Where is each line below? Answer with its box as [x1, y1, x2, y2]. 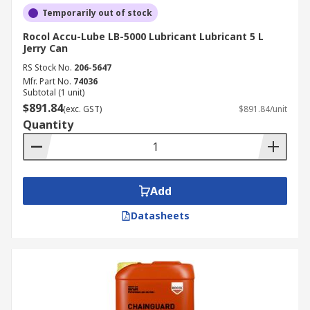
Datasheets [130, 209, 190, 222]
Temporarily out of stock [42, 7, 152, 19]
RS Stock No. [23, 62, 72, 73]
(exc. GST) [63, 103, 102, 115]
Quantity [23, 117, 73, 132]
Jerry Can [23, 42, 68, 55]
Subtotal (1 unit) [23, 86, 84, 98]
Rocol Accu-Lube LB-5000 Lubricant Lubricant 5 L [23, 30, 264, 43]
